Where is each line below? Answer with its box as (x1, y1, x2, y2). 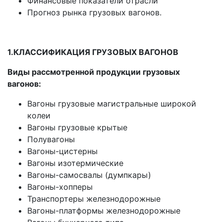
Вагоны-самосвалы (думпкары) (27, 170, 151, 180)
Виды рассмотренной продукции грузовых (7, 67, 180, 77)
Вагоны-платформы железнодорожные (27, 206, 180, 216)
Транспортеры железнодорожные (27, 194, 161, 204)
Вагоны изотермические (27, 158, 123, 168)
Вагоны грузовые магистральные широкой (27, 99, 196, 109)
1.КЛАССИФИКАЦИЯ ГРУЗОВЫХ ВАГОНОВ (7, 47, 178, 57)
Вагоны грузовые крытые (27, 122, 127, 133)
